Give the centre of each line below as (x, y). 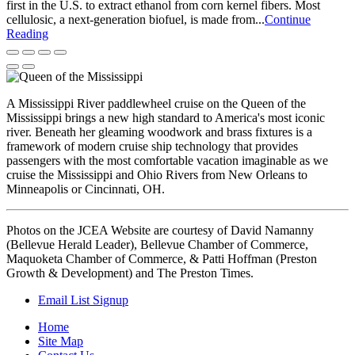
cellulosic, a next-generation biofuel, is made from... (136, 19)
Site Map (61, 341)
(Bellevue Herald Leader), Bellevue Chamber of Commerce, (157, 244)
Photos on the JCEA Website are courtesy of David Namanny (160, 230)
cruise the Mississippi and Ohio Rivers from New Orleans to (157, 175)
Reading (27, 34)
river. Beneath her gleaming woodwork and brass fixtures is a (159, 132)
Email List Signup (83, 300)
